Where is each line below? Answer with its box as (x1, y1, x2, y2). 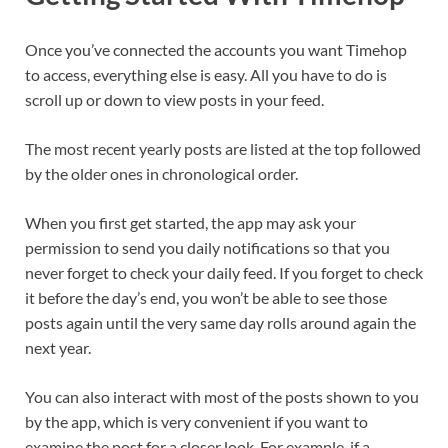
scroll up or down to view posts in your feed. (25, 90, 324, 110)
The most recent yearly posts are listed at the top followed (25, 139, 421, 159)
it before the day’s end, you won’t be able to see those (25, 288, 387, 308)
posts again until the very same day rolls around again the (25, 313, 416, 333)
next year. (25, 338, 91, 358)
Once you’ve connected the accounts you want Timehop (25, 40, 407, 60)
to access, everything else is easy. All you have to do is (25, 65, 387, 85)
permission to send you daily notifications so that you (25, 238, 390, 258)
